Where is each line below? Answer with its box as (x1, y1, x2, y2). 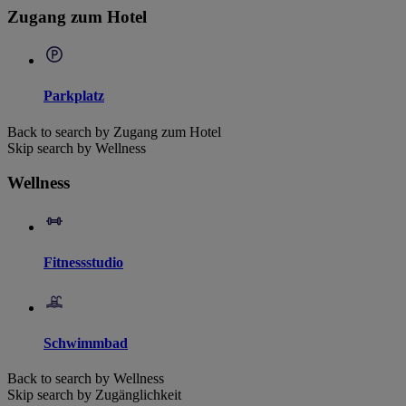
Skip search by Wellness (7, 140, 146, 156)
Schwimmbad (43, 334, 128, 351)
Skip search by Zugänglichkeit (7, 387, 181, 403)
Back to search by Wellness (7, 371, 164, 387)
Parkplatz (43, 88, 104, 104)
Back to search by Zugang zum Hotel (7, 123, 221, 140)
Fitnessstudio (43, 255, 123, 271)
